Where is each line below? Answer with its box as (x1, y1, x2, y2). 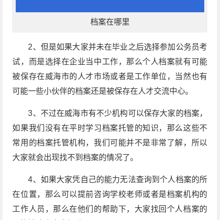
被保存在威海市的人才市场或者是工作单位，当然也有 (12, 72, 208, 81)
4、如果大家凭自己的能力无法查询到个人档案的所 (28, 175, 208, 184)
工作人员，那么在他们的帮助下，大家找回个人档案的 (12, 204, 208, 213)
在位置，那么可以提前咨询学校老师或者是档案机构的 (12, 190, 208, 198)
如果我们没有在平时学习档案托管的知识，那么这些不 (12, 123, 208, 132)
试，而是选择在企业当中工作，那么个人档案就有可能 (12, 57, 208, 66)
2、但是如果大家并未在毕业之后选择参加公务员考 (28, 42, 208, 51)
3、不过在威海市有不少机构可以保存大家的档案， (28, 109, 208, 117)
